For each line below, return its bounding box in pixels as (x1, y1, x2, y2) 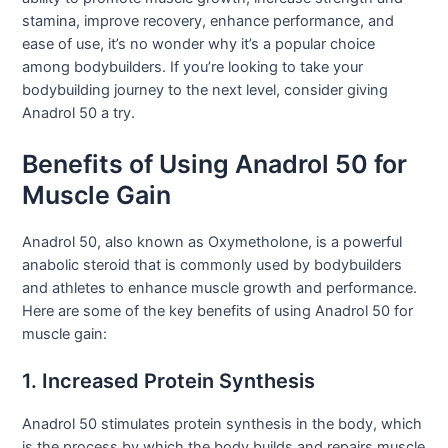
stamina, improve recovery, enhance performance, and (22, 12, 395, 31)
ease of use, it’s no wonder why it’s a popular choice (22, 35, 376, 54)
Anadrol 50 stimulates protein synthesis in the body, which (22, 414, 423, 433)
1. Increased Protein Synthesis (22, 368, 316, 393)
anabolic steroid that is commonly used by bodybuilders (22, 255, 403, 274)
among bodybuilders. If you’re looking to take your (22, 58, 364, 77)
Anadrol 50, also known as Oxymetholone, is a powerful (22, 232, 403, 251)
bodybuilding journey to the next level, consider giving (22, 81, 389, 100)
